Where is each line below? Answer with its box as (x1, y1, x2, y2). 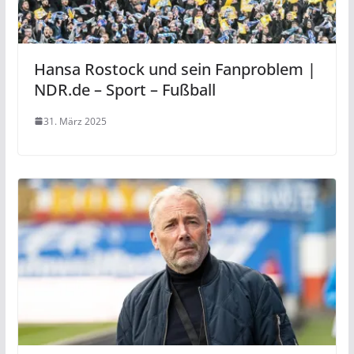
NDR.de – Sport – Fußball (33, 78, 216, 100)
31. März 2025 (43, 114, 107, 128)
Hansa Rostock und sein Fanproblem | (33, 58, 316, 80)
